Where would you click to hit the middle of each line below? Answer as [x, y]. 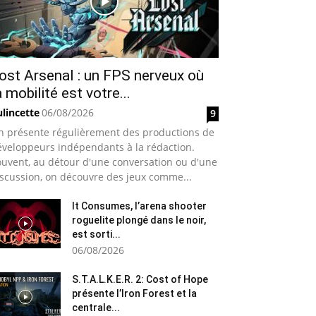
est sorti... [96, 234]
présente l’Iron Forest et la [134, 293]
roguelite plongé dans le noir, [139, 220]
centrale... [96, 308]
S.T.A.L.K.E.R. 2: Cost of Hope [140, 279]
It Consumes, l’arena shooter [139, 206]
